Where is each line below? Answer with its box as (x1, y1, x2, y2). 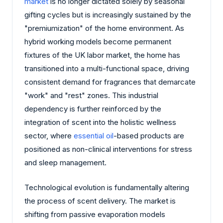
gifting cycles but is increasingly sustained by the (24, 10, 191, 20)
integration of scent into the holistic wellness (24, 117, 176, 127)
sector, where (24, 131, 74, 141)
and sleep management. (24, 158, 107, 168)
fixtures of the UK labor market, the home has (24, 50, 180, 60)
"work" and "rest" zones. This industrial (24, 91, 158, 101)
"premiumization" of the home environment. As (24, 23, 184, 33)
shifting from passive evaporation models (24, 209, 165, 219)
